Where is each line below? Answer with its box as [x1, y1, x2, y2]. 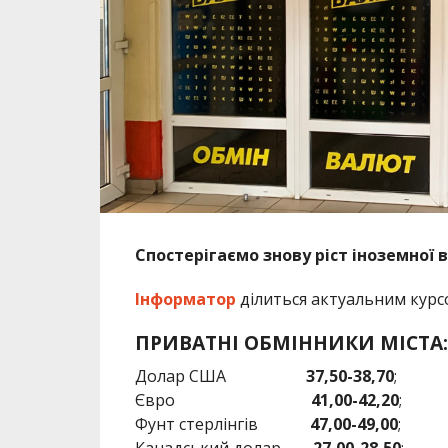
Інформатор [134, 287, 236, 310]
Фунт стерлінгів [134, 412, 298, 435]
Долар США [134, 364, 306, 387]
